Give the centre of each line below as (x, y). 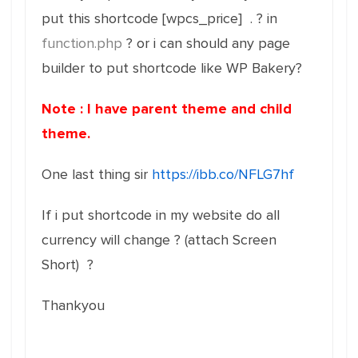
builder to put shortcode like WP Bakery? (172, 68)
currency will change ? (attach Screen (159, 240)
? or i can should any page (206, 43)
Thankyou (73, 305)
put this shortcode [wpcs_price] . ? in (159, 18)
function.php (82, 43)
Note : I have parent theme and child (167, 109)
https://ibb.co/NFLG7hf (223, 174)
